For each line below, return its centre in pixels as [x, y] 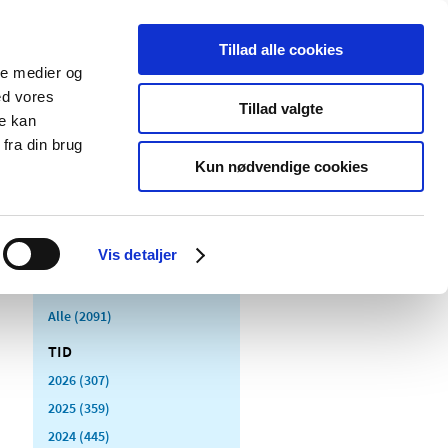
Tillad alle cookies [281, 49]
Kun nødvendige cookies [281, 166]
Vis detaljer [137, 254]
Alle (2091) [80, 315]
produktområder [158, 160]
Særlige [128, 140]
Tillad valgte [281, 108]
